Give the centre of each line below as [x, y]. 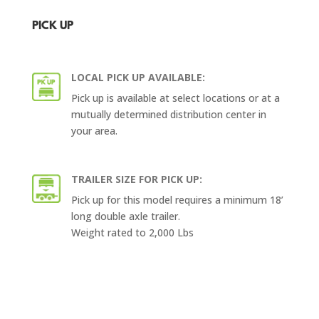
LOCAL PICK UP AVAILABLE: [138, 77]
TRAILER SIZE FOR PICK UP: [136, 179]
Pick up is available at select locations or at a [175, 98]
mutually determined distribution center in [168, 114]
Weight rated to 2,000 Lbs [132, 232]
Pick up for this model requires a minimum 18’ [177, 199]
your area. [94, 130]
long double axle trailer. [125, 216]
